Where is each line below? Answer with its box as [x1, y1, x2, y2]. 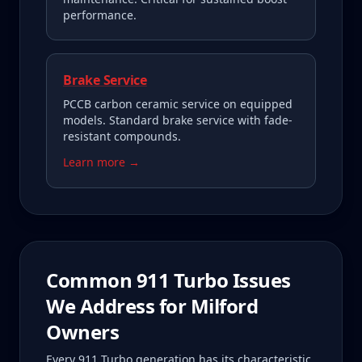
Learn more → [63, 154, 140, 170]
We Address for [46, 293, 191, 319]
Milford [190, 293, 259, 319]
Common [46, 267, 137, 293]
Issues [228, 267, 291, 293]
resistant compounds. [63, 128, 181, 144]
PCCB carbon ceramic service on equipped [63, 96, 293, 112]
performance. [63, 7, 137, 23]
